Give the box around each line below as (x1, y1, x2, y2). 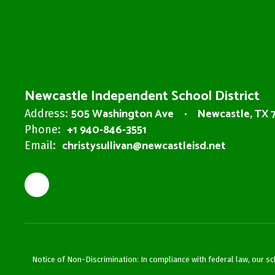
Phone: (25, 123, 61, 136)
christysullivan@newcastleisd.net (62, 137, 226, 155)
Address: (25, 107, 68, 120)
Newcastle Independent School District (25, 85, 260, 107)
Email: (25, 139, 56, 152)
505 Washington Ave (71, 105, 174, 123)
